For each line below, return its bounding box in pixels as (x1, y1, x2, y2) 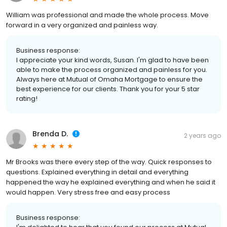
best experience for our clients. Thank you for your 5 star (16, 84, 200, 94)
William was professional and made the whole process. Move (6, 10, 209, 20)
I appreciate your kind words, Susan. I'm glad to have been (16, 55, 209, 65)
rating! (16, 94, 37, 104)
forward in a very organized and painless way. (6, 20, 158, 30)
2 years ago (184, 131, 221, 140)
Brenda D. (32, 129, 68, 139)
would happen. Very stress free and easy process (6, 187, 170, 198)
